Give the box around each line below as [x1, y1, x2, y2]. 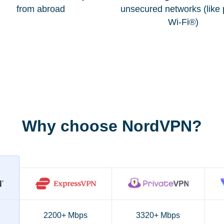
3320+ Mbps [136, 211, 180, 220]
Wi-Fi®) [168, 16, 198, 27]
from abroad [16, 3, 65, 14]
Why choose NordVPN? [22, 116, 202, 135]
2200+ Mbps [43, 211, 87, 220]
